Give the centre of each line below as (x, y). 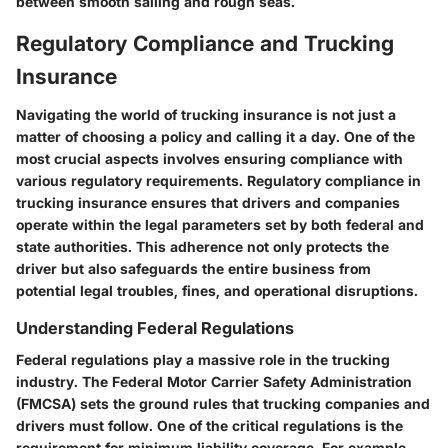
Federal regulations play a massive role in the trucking (203, 359)
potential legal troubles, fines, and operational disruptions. (217, 290)
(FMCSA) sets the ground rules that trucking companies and (223, 403)
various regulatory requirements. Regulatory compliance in (218, 180)
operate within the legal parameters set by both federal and (220, 224)
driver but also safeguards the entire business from (193, 268)
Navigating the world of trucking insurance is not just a (206, 114)
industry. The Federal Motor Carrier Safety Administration (214, 381)
